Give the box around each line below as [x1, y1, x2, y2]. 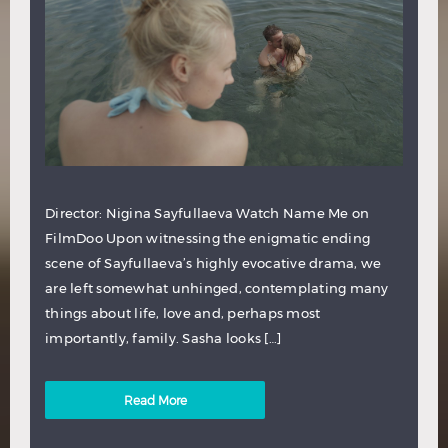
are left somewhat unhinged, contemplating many [45, 280, 389, 297]
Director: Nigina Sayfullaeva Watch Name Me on [45, 205, 370, 222]
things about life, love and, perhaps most [45, 305, 321, 322]
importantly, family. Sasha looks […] [45, 330, 281, 347]
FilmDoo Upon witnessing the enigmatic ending [45, 230, 370, 247]
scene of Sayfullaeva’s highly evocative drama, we [45, 255, 382, 272]
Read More [123, 393, 187, 408]
